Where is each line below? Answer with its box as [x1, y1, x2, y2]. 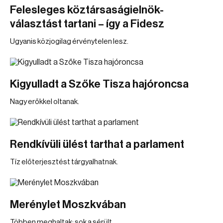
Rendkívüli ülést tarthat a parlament [10, 139, 184, 150]
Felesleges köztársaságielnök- [10, 4, 164, 15]
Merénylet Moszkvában [10, 199, 126, 210]
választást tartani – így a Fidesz [10, 18, 164, 29]
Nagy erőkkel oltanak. [10, 98, 79, 106]
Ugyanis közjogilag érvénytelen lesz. [10, 38, 128, 45]
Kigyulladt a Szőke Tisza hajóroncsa [10, 79, 189, 90]
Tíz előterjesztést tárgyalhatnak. [10, 158, 118, 166]
